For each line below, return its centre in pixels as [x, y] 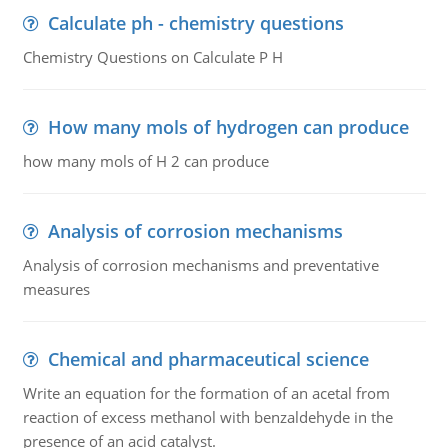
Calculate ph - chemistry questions [195, 23]
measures [56, 289]
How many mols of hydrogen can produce [228, 127]
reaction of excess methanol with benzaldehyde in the [207, 417]
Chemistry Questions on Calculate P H [152, 57]
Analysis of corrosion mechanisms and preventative [200, 265]
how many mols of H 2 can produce [145, 161]
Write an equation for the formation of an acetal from [206, 393]
